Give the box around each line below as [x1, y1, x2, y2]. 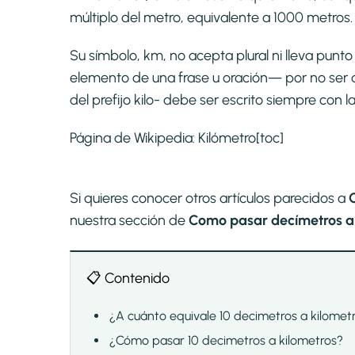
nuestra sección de [70, 212, 189, 230]
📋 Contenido [86, 269, 170, 288]
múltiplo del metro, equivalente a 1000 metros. [70, 9, 353, 27]
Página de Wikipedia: [70, 129, 198, 147]
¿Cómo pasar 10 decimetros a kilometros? [109, 333, 343, 349]
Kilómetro [198, 129, 256, 147]
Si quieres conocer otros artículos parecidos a [70, 189, 349, 208]
